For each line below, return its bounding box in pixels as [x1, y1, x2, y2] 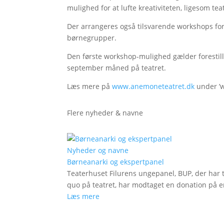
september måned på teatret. [67, 63, 166, 73]
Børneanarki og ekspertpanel [67, 157, 164, 167]
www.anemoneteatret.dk [112, 81, 195, 91]
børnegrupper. [67, 33, 117, 43]
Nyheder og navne [67, 145, 129, 155]
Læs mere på [67, 81, 112, 91]
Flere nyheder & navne [67, 107, 143, 117]
